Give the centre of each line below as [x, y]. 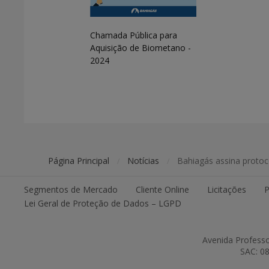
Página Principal [79, 160]
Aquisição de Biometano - [141, 47]
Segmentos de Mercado [71, 189]
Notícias [143, 160]
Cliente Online [162, 189]
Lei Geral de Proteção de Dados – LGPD [103, 203]
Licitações [227, 189]
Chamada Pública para [134, 35]
